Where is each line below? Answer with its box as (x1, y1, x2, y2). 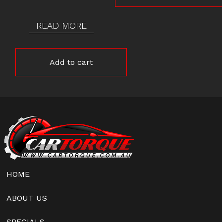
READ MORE (36, 20, 87, 31)
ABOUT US (6, 193, 47, 203)
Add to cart (50, 57, 93, 67)
